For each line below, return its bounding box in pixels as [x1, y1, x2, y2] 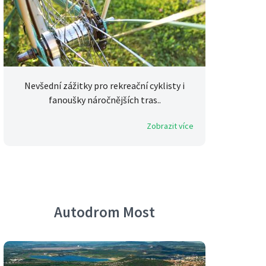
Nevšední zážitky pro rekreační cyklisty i [24, 80, 185, 92]
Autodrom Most [54, 202, 155, 222]
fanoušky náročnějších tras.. [48, 94, 161, 106]
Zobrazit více [147, 121, 194, 132]
